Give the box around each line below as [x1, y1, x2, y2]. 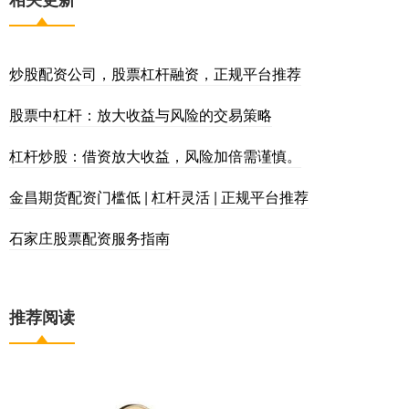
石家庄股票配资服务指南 [9, 226, 170, 248]
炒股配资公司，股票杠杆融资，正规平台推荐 [9, 62, 301, 84]
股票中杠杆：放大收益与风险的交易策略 [9, 103, 272, 125]
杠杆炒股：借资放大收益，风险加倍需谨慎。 [9, 144, 301, 166]
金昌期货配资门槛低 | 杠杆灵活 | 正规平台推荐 [9, 185, 309, 207]
